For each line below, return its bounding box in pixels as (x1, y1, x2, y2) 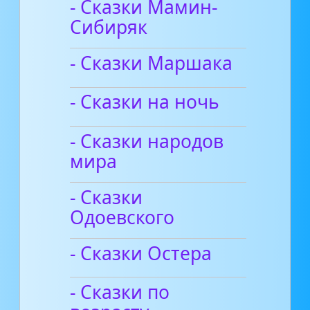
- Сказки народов (70, 128, 224, 154)
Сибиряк (70, 14, 148, 39)
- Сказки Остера (70, 240, 212, 266)
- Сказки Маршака (70, 51, 233, 76)
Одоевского (70, 204, 175, 230)
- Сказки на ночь (70, 89, 220, 115)
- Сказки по (70, 280, 170, 305)
